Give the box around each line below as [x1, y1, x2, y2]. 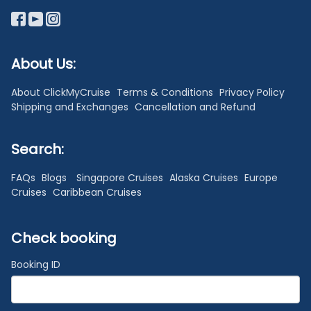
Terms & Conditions [117, 85, 216, 99]
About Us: [11, 53, 76, 74]
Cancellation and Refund [135, 99, 255, 114]
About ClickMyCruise [11, 85, 113, 99]
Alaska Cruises [169, 170, 241, 185]
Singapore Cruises [76, 170, 166, 185]
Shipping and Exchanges [11, 99, 131, 114]
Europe [244, 170, 278, 185]
